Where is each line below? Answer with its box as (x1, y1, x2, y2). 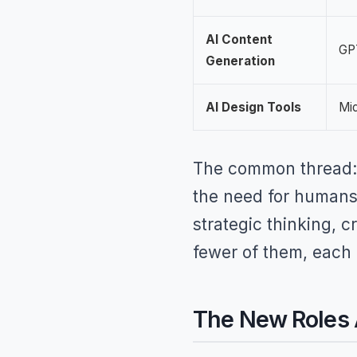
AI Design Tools (206, 100, 301, 115)
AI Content (206, 32, 273, 47)
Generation (206, 53, 275, 69)
